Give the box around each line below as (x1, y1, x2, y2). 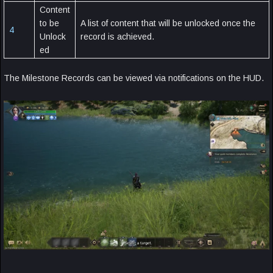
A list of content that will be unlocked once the (80, 18, 255, 29)
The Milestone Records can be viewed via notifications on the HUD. (4, 73, 264, 83)
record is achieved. (80, 32, 154, 42)
